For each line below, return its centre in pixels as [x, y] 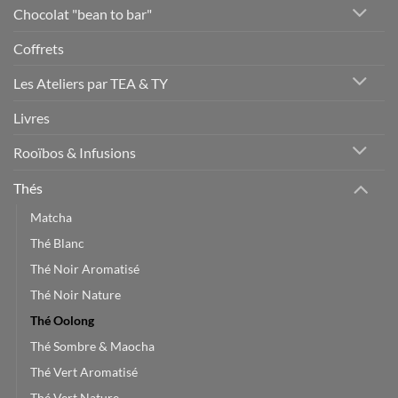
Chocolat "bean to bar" [83, 14]
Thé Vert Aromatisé [84, 372]
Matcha [51, 218]
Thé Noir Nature [76, 295]
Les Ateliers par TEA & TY [91, 83]
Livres [32, 117]
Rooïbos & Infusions [75, 152]
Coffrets [39, 49]
